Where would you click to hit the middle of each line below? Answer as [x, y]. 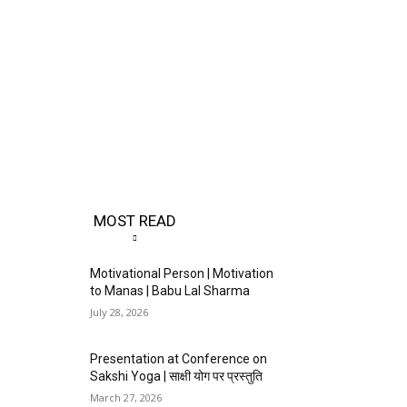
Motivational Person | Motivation [182, 273]
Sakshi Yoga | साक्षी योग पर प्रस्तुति [177, 377]
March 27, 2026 [126, 398]
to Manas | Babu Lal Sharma [170, 291]
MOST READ [134, 221]
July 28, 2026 [119, 312]
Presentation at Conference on [179, 359]
